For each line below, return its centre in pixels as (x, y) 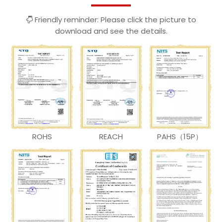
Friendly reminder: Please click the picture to (114, 20)
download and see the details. (111, 31)
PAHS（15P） (180, 136)
